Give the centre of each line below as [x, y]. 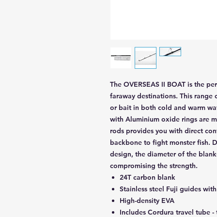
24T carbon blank [147, 178]
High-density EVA [147, 201]
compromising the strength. [154, 166]
